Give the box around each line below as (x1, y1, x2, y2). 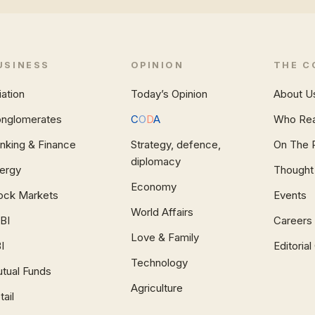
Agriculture (130, 281, 183, 295)
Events (273, 188, 307, 202)
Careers (273, 214, 312, 227)
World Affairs (130, 205, 193, 219)
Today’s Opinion (130, 87, 207, 101)
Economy (130, 180, 176, 193)
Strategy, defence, (130, 138, 221, 151)
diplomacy (130, 155, 181, 168)
